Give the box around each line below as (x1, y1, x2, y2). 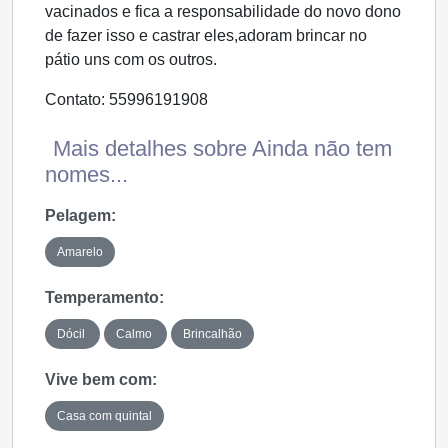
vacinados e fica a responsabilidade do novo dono (45, 3, 401, 21)
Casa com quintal (57, 408, 152, 423)
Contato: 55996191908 (45, 91, 208, 109)
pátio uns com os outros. (45, 51, 217, 69)
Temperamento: (45, 289, 164, 307)
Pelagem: (45, 207, 116, 225)
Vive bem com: (45, 371, 157, 389)
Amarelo (57, 244, 103, 259)
